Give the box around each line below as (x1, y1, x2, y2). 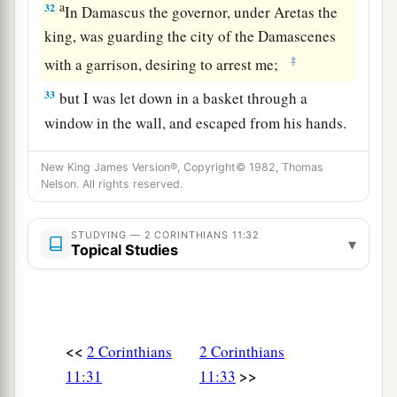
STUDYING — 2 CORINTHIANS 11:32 (71, 229, 261, 242)
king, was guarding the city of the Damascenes (44, 26, 337, 47)
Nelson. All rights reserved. (41, 177, 183, 191)
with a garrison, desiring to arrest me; (44, 54, 288, 74)
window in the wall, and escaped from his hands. (44, 113, 347, 134)
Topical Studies (71, 241, 178, 260)
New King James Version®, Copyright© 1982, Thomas (41, 160, 323, 175)
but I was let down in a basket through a (56, 88, 308, 109)
